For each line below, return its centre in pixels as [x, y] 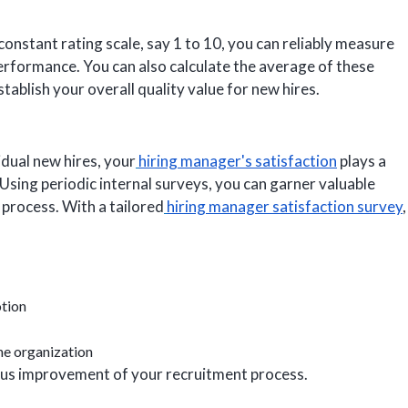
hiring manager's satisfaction [238, 161]
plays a [362, 161]
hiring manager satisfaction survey [285, 207]
